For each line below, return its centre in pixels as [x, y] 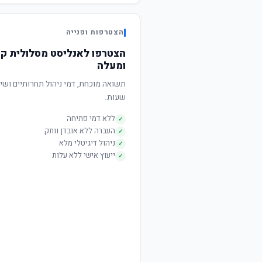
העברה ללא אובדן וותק [80, 131]
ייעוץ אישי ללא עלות [84, 156]
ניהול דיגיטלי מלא [87, 143]
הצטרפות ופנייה [95, 32]
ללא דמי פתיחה [91, 119]
